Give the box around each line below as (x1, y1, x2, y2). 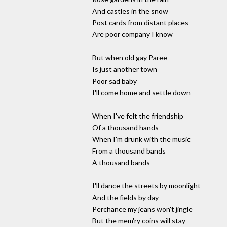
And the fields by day (92, 193, 159, 202)
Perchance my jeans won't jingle (92, 205, 193, 214)
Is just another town (92, 65, 157, 74)
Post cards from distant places (92, 18, 188, 27)
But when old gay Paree (92, 53, 167, 62)
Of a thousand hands (92, 123, 159, 132)
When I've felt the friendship (92, 111, 183, 121)
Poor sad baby (92, 77, 137, 86)
